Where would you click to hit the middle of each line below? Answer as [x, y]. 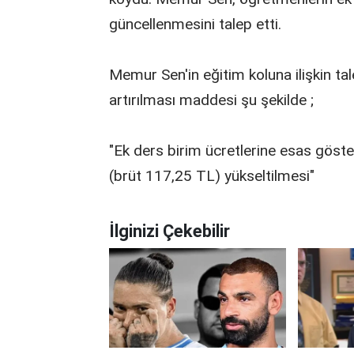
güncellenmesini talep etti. [195, 24]
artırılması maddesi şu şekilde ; [211, 100]
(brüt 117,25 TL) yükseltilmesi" [212, 176]
